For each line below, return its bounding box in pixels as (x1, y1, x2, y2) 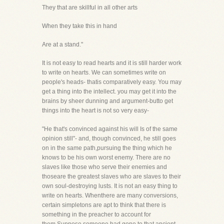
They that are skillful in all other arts (42, 4, 137, 11)
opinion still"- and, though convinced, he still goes (42, 135, 176, 142)
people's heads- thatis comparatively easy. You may (42, 78, 181, 85)
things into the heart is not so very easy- (42, 107, 149, 114)
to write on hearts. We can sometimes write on (42, 69, 166, 76)
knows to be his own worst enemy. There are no (42, 154, 170, 161)
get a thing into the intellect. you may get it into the (42, 88, 176, 95)
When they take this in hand (42, 22, 117, 29)
